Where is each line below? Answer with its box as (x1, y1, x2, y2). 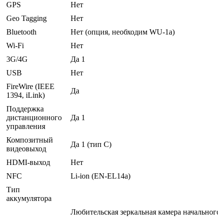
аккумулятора (6, 194, 52, 203)
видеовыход (6, 145, 46, 153)
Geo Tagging (6, 14, 47, 23)
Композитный (6, 136, 53, 145)
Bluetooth (6, 28, 36, 36)
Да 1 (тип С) (71, 140, 111, 149)
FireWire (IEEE (6, 82, 54, 91)
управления (6, 122, 45, 131)
